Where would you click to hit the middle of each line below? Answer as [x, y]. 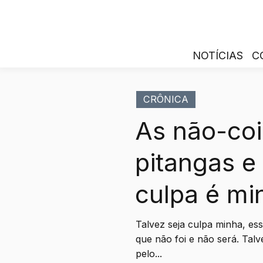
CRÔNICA [166, 100]
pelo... [149, 254]
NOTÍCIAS [218, 55]
